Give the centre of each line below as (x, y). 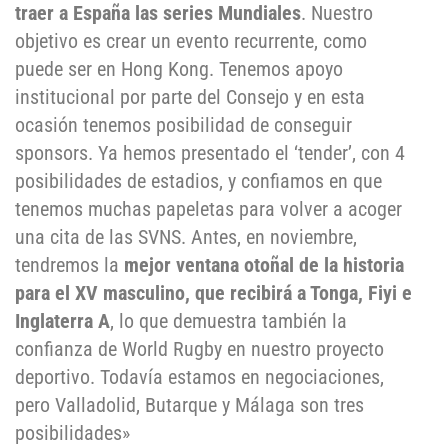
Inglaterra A (62, 321)
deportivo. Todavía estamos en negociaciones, (199, 377)
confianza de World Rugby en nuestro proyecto (199, 349)
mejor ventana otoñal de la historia (264, 265)
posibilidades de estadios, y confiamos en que (198, 181)
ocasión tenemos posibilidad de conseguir (183, 125)
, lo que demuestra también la (228, 321)
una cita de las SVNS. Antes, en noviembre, (186, 237)
